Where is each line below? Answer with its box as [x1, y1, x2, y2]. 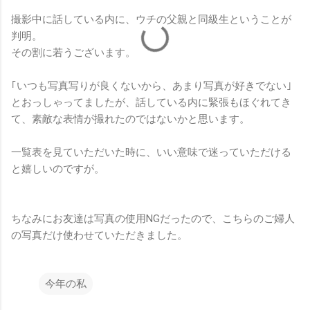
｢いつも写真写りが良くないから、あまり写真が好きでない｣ [11, 79, 292, 92]
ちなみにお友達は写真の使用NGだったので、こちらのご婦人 [11, 212, 295, 225]
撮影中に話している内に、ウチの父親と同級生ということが [11, 12, 291, 26]
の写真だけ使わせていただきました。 [11, 228, 188, 241]
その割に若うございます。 [11, 46, 136, 59]
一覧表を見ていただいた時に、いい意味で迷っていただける [11, 145, 291, 158]
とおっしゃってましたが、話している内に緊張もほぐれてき [11, 95, 291, 109]
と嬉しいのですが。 [11, 162, 104, 175]
